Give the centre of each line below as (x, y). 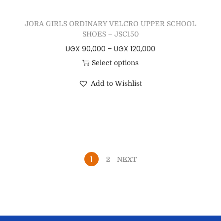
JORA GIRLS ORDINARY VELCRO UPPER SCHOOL (110, 24)
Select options (115, 63)
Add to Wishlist (117, 84)
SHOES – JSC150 (110, 34)
